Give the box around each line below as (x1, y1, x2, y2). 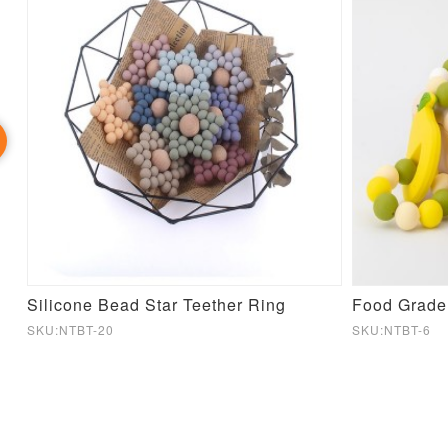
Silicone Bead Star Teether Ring (27, 293, 286, 316)
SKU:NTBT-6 (352, 321, 431, 338)
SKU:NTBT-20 (27, 321, 114, 338)
